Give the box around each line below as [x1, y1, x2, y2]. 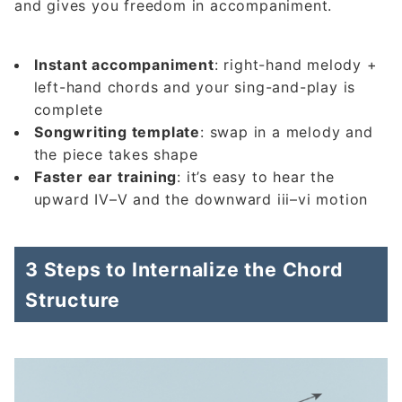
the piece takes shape [33, 145, 198, 164]
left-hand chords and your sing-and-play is [33, 78, 356, 97]
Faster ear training [34, 168, 178, 187]
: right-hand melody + [214, 56, 378, 74]
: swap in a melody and [200, 123, 373, 142]
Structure [25, 288, 121, 312]
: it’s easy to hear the [177, 168, 335, 187]
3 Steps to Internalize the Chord [25, 258, 344, 282]
